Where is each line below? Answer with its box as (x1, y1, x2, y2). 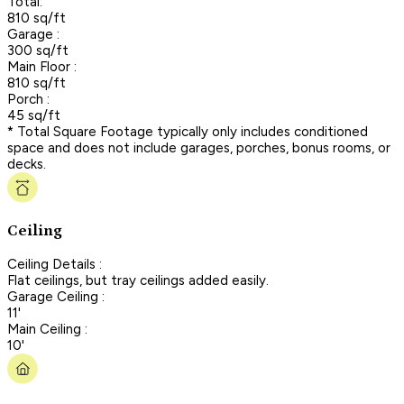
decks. (7, 155, 46, 172)
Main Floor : (7, 58, 77, 75)
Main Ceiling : (7, 320, 87, 337)
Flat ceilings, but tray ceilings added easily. (7, 271, 269, 289)
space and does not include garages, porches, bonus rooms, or (7, 139, 390, 156)
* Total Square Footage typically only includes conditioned (7, 123, 368, 140)
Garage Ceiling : (7, 288, 105, 305)
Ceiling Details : (7, 255, 102, 272)
